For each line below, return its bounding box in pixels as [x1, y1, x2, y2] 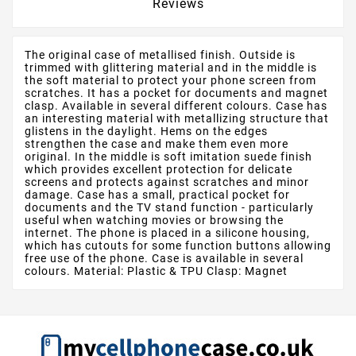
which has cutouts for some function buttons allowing [25, 239, 331, 253]
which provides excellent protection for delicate [25, 163, 292, 176]
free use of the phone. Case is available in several [25, 252, 304, 265]
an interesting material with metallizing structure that [25, 112, 329, 126]
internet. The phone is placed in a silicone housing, [25, 226, 310, 240]
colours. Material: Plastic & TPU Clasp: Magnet [25, 265, 288, 278]
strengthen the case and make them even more [25, 137, 288, 151]
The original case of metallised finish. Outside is [25, 48, 296, 62]
